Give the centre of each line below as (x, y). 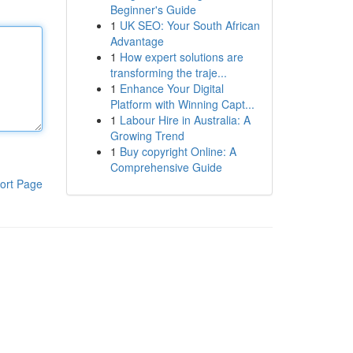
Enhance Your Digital (171, 88)
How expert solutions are (181, 57)
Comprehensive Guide (166, 167)
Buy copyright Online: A (178, 151)
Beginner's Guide (153, 9)
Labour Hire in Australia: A (185, 120)
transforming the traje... (168, 72)
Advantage (137, 41)
